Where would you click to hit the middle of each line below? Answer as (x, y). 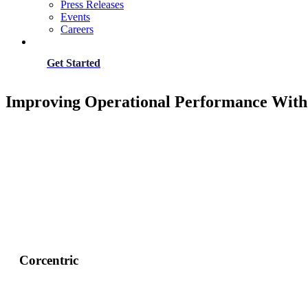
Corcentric (49, 260)
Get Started (74, 63)
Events (75, 17)
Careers (77, 29)
